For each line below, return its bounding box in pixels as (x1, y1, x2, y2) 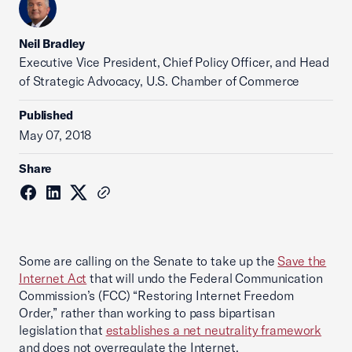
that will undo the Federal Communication (86, 270, 323, 286)
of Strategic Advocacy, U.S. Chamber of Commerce (19, 73, 300, 89)
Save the (277, 253, 327, 269)
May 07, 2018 (19, 127, 92, 143)
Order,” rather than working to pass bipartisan (19, 305, 275, 321)
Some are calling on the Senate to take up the (19, 253, 278, 269)
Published (19, 108, 73, 123)
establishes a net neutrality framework (105, 322, 322, 338)
